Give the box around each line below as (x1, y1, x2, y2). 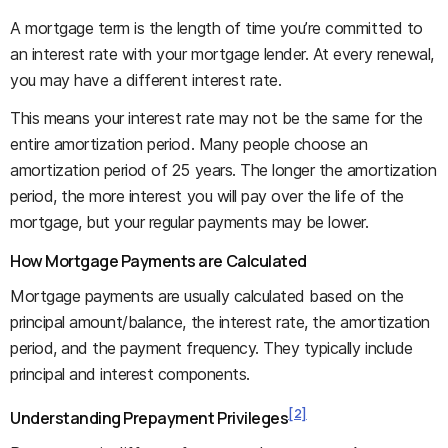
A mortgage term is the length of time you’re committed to (10, 17, 423, 38)
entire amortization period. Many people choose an (10, 133, 368, 154)
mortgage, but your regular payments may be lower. (10, 211, 369, 232)
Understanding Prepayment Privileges (10, 407, 289, 430)
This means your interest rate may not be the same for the (10, 107, 423, 128)
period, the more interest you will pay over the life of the (10, 185, 404, 206)
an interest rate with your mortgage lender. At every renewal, (10, 43, 434, 64)
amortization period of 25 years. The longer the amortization (10, 159, 437, 180)
